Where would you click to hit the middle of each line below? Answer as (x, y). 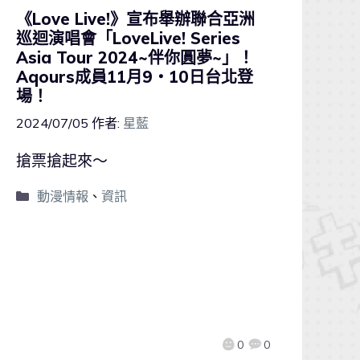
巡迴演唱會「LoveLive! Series (128, 39)
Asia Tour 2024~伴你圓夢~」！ (135, 58)
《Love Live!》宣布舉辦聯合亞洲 (135, 19)
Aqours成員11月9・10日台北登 (135, 77)
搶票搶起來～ (62, 160)
